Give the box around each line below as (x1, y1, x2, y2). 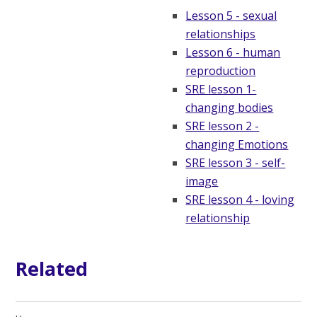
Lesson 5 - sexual (185, 7, 277, 23)
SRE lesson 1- (185, 81, 257, 97)
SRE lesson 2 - (185, 117, 260, 134)
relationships (185, 25, 256, 42)
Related (16, 255, 88, 282)
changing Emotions (185, 136, 289, 152)
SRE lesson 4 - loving (185, 191, 295, 207)
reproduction (185, 62, 256, 79)
